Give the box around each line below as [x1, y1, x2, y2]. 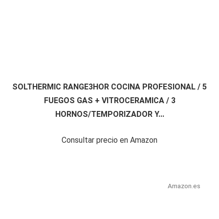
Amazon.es [167, 182, 200, 190]
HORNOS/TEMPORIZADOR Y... [55, 109, 164, 119]
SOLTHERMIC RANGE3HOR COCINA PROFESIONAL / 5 [12, 82, 207, 92]
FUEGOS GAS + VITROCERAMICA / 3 [44, 96, 175, 106]
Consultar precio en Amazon [62, 135, 157, 145]
